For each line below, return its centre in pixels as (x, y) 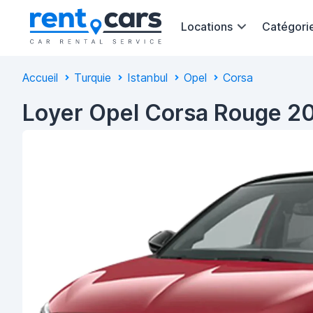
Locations (207, 26)
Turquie (93, 78)
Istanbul (147, 78)
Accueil (40, 78)
